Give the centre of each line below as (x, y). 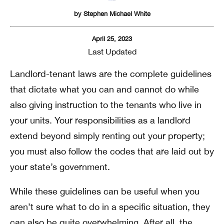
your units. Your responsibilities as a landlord (100, 120)
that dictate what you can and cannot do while (104, 89)
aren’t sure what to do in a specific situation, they (110, 207)
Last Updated (112, 51)
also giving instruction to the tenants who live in (106, 105)
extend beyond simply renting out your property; (107, 136)
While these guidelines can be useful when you (105, 191)
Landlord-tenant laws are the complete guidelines (111, 74)
